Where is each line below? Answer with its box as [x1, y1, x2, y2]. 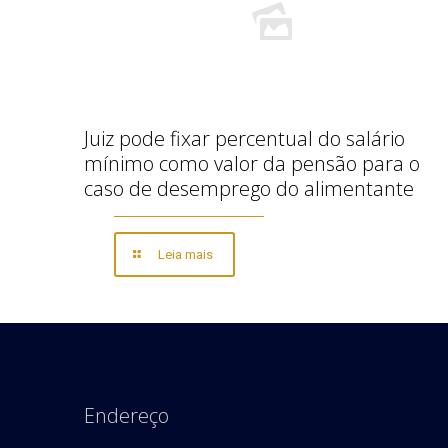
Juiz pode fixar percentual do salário [84, 125, 405, 152]
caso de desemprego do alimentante [84, 175, 414, 202]
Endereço [84, 402, 169, 429]
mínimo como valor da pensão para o [84, 150, 420, 177]
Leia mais [158, 247, 214, 262]
